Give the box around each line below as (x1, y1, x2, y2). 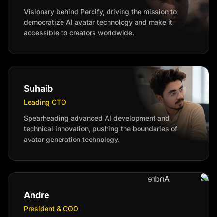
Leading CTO (24, 98, 66, 106)
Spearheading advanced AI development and (24, 114, 170, 122)
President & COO (24, 204, 78, 213)
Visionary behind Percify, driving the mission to (24, 7, 177, 15)
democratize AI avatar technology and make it (24, 18, 172, 26)
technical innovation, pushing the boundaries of (24, 124, 177, 133)
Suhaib (24, 83, 53, 93)
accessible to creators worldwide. (24, 29, 134, 37)
